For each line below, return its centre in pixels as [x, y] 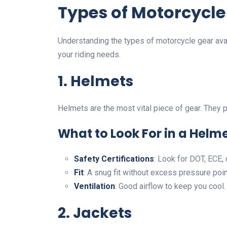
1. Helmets [96, 81]
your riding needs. [89, 54]
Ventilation [94, 186]
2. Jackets [95, 213]
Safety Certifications [114, 159]
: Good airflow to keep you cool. [170, 186]
